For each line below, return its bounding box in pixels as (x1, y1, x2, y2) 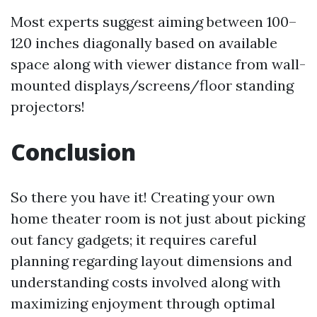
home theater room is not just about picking (11, 209, 305, 227)
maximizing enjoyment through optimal (11, 294, 275, 312)
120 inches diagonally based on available (11, 34, 277, 52)
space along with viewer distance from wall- (11, 55, 306, 73)
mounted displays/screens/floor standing (11, 76, 294, 94)
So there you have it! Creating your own (11, 188, 275, 206)
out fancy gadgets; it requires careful (11, 231, 257, 248)
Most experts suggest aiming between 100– (11, 13, 296, 30)
